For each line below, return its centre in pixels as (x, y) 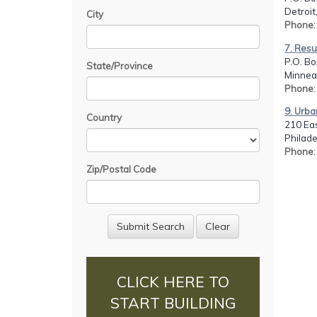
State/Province (120, 65)
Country (104, 117)
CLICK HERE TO (173, 282)
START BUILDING (173, 303)
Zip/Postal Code (121, 169)
